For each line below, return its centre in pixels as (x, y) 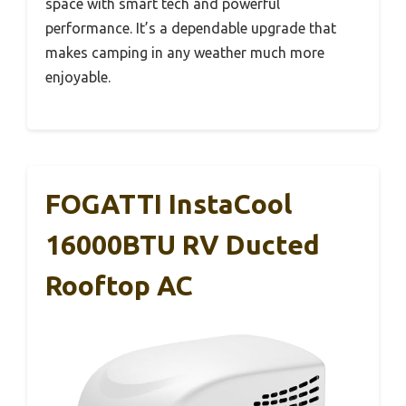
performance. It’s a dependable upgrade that (191, 28)
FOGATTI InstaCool (169, 203)
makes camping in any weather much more (185, 52)
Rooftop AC (119, 285)
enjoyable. (78, 77)
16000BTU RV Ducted (183, 244)
